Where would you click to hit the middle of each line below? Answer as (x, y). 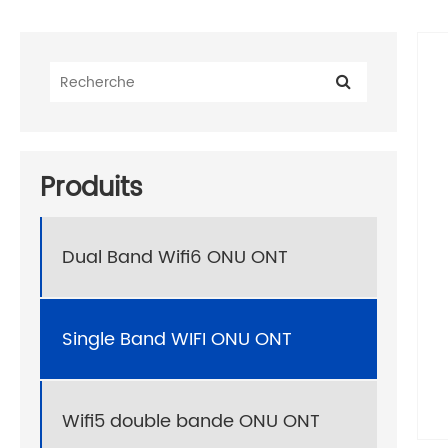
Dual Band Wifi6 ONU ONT (175, 257)
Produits (91, 189)
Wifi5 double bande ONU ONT (191, 421)
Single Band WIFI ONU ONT (177, 339)
